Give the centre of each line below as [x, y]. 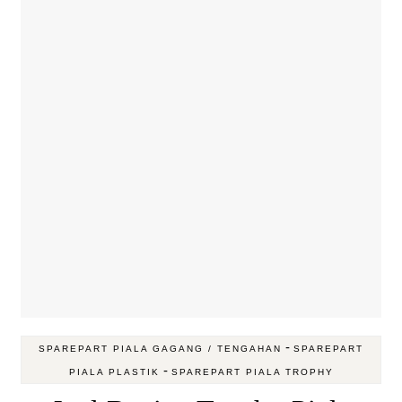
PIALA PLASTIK [114, 371]
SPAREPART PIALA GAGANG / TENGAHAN [160, 348]
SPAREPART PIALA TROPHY [252, 371]
